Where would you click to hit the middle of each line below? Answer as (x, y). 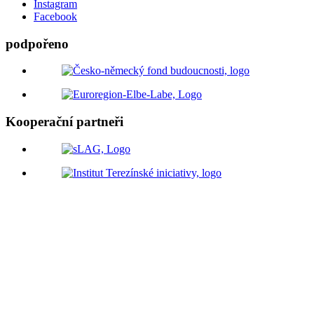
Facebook (55, 16)
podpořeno (37, 43)
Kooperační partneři (64, 121)
